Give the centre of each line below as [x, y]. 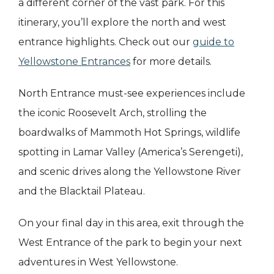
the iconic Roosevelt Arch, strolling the [113, 113]
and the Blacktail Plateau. [82, 191]
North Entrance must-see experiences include [132, 94]
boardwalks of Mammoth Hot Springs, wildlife [129, 133]
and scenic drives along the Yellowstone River [130, 172]
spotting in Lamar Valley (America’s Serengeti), [131, 152]
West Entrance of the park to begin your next [130, 243]
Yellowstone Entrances [74, 62]
